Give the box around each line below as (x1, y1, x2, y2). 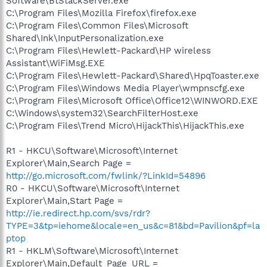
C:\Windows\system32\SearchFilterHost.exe (6, 107, 198, 119)
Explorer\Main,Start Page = (6, 195, 123, 206)
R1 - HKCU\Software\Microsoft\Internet (6, 145, 178, 156)
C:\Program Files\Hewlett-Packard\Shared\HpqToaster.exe (6, 70, 259, 81)
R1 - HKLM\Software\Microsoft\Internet (6, 245, 178, 256)
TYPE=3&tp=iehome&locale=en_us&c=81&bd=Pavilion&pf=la (6, 220, 260, 231)
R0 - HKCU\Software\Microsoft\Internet (6, 182, 179, 194)
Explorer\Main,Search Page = (6, 157, 131, 169)
